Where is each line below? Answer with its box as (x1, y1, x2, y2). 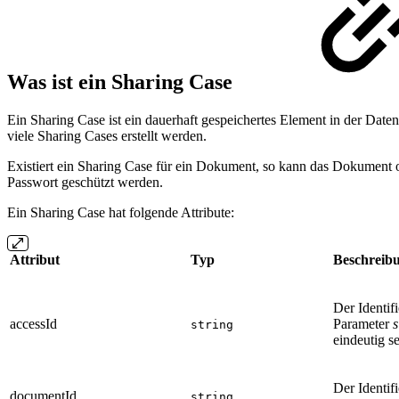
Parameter (333, 316, 393, 332)
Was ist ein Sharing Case (7, 70, 238, 94)
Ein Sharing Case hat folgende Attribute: (7, 205, 234, 221)
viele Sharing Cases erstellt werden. (7, 128, 207, 144)
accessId (10, 316, 57, 332)
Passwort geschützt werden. (7, 175, 163, 191)
